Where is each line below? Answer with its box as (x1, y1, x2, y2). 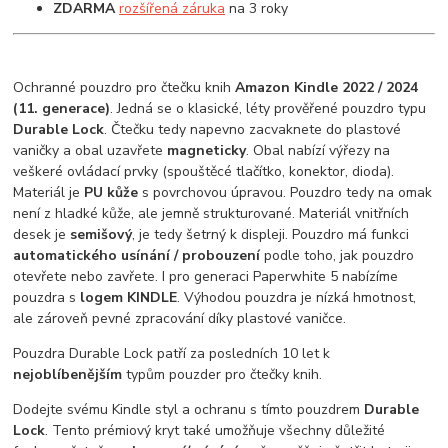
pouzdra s (13, 287, 81, 307)
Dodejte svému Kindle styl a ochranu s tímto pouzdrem (13, 399, 365, 419)
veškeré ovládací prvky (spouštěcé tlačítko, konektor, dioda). (13, 161, 395, 181)
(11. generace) (13, 98, 111, 118)
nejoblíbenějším (13, 364, 127, 384)
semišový (70, 224, 133, 244)
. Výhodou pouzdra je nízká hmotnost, (177, 287, 417, 307)
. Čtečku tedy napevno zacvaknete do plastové (104, 119, 402, 139)
